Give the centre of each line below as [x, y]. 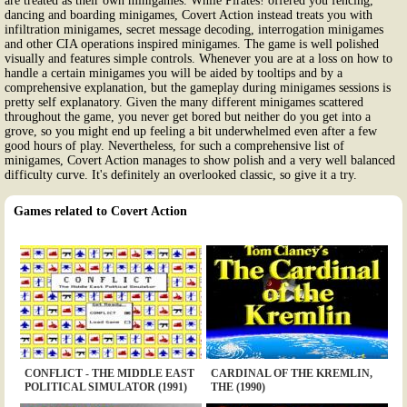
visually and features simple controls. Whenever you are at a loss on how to [199, 58]
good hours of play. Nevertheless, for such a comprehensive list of [174, 145]
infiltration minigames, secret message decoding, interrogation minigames [194, 29]
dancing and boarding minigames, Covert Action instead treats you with [189, 15]
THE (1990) [238, 387]
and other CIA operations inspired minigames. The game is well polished [192, 44]
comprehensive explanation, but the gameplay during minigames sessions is [198, 87]
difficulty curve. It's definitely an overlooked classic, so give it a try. [181, 174]
